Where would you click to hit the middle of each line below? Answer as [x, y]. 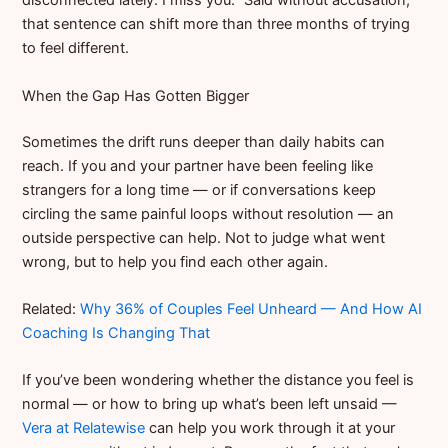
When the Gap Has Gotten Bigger [136, 95]
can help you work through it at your [270, 428]
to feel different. [76, 48]
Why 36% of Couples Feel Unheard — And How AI [251, 308]
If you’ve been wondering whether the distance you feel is [218, 380]
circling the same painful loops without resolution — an [208, 213]
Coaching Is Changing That [116, 332]
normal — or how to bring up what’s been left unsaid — [210, 404]
